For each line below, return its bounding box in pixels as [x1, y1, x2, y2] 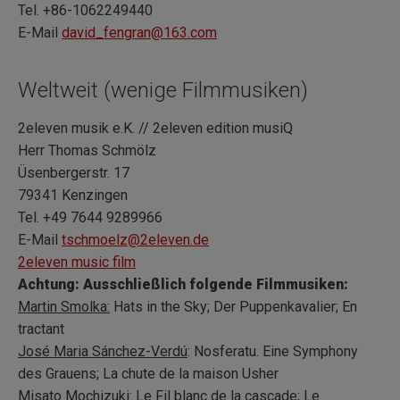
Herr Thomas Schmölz [18, 141, 156, 159]
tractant [18, 320, 64, 337]
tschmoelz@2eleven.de [62, 230, 209, 248]
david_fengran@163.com [62, 23, 217, 41]
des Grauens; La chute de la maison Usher [18, 364, 279, 382]
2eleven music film [18, 253, 136, 271]
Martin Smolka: [18, 297, 110, 315]
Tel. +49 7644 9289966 [18, 208, 162, 226]
